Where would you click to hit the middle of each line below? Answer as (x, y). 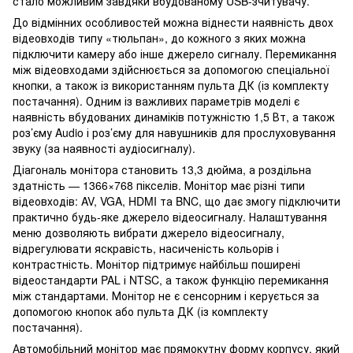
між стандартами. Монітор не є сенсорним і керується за (166, 295)
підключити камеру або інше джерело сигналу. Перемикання (175, 53)
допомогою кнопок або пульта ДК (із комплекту (140, 311)
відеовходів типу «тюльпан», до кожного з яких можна (159, 37)
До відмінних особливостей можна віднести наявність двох (173, 22)
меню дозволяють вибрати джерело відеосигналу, (149, 232)
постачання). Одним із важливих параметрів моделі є (156, 100)
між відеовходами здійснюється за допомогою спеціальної (171, 69)
